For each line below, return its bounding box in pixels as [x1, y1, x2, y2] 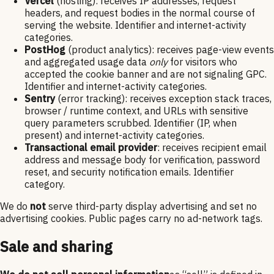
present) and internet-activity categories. [24, 128, 204, 141]
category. [24, 177, 65, 190]
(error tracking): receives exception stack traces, [55, 92, 272, 105]
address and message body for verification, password [24, 153, 260, 166]
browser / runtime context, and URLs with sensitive [24, 104, 248, 117]
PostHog [24, 43, 65, 56]
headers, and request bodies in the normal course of [24, 6, 255, 19]
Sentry [24, 92, 55, 105]
